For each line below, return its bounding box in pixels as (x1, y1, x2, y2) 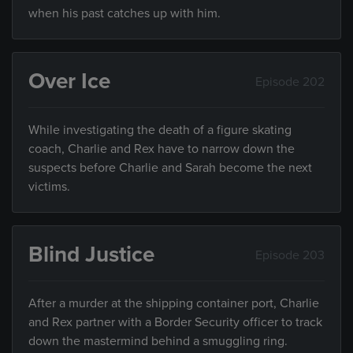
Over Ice (28, 68, 110, 95)
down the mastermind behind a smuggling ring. (28, 333, 288, 350)
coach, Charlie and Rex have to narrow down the (28, 141, 295, 158)
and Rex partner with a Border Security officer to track (28, 314, 322, 331)
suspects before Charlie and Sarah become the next (28, 160, 312, 176)
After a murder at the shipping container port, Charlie (28, 295, 319, 312)
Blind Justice (28, 241, 154, 269)
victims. (28, 179, 70, 195)
